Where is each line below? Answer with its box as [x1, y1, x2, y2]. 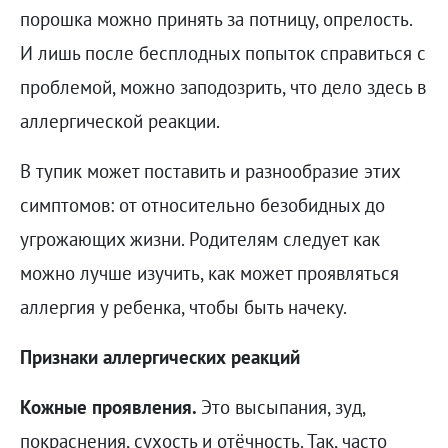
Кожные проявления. [19, 395, 201, 420]
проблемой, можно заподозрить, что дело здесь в [19, 75, 426, 100]
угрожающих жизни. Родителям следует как [19, 227, 380, 252]
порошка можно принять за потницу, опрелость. [19, 7, 412, 32]
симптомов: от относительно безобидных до [19, 193, 385, 218]
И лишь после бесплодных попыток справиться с [19, 41, 426, 66]
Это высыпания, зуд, [200, 395, 365, 420]
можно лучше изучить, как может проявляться [19, 261, 399, 286]
